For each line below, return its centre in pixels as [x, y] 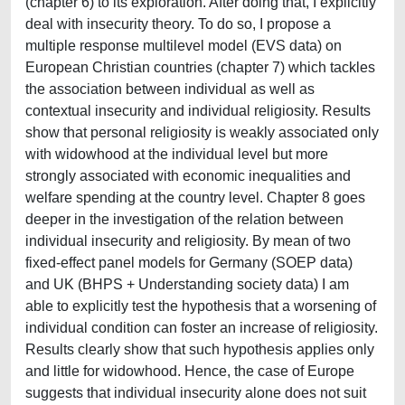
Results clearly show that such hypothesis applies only [200, 349]
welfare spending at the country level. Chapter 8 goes [195, 198]
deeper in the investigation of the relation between [184, 219]
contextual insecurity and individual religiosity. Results [198, 111]
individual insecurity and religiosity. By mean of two [188, 241]
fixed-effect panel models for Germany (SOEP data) [189, 263]
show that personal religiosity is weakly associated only [202, 132]
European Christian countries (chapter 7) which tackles [200, 67]
